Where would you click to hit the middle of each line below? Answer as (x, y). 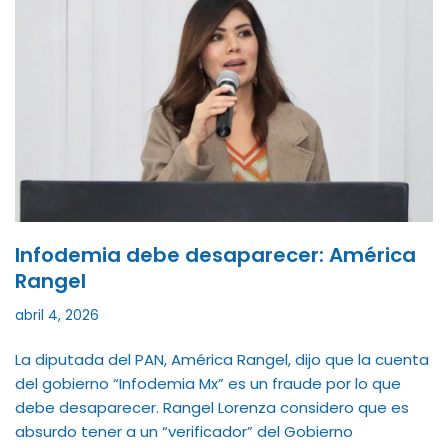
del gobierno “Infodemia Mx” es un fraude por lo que (208, 383)
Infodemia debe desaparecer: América (215, 254)
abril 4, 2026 (57, 315)
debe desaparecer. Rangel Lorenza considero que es (212, 407)
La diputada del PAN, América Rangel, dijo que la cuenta (222, 359)
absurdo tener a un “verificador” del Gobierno (184, 431)
